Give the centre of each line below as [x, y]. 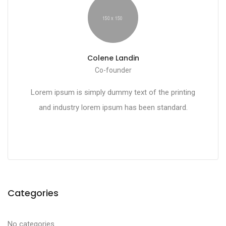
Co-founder [113, 70]
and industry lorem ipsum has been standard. [113, 108]
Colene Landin [113, 58]
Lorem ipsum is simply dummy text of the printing [113, 93]
